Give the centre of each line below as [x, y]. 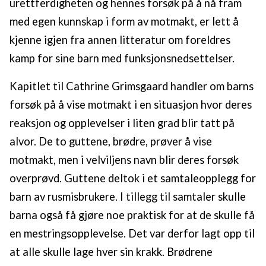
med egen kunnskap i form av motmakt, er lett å [124, 22]
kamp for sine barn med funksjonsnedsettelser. [122, 58]
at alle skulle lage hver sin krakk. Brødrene [111, 252]
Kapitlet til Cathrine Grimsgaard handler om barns [132, 86]
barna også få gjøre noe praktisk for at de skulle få [132, 215]
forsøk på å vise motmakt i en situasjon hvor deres [131, 105]
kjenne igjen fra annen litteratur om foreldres [120, 40]
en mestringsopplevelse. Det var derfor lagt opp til [132, 234]
